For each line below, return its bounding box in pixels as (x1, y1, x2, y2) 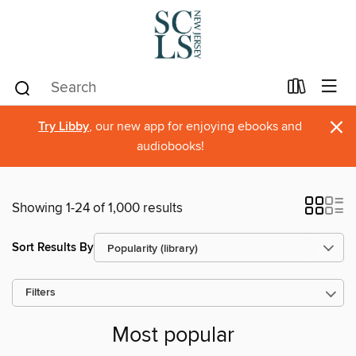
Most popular (112, 323, 234, 350)
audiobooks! (136, 138, 204, 154)
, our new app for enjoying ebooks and (89, 118, 302, 134)
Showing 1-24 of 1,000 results (12, 199, 183, 217)
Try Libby (38, 118, 89, 135)
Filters (25, 286, 56, 300)
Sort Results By (12, 239, 94, 255)
